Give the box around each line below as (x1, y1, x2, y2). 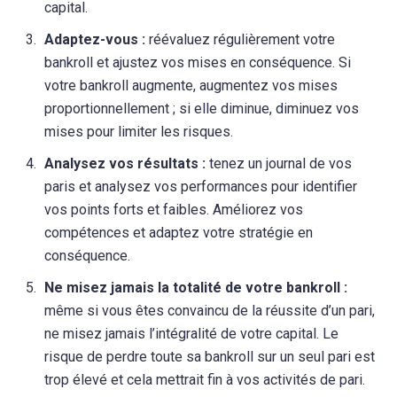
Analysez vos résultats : (44, 155, 206, 172)
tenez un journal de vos (206, 155, 352, 172)
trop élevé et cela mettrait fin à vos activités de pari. (44, 371, 365, 388)
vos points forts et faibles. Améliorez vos (44, 201, 303, 218)
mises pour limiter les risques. (44, 123, 233, 140)
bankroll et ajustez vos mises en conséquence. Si (44, 54, 351, 71)
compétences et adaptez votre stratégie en (44, 224, 313, 241)
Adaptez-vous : (44, 31, 145, 48)
